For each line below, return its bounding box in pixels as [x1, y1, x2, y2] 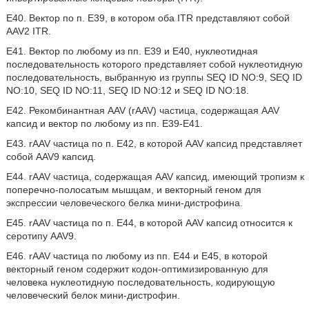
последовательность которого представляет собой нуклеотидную [6, 59, 303, 70]
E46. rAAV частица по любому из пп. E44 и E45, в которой [6, 250, 268, 261]
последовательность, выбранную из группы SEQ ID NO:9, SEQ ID [6, 72, 302, 83]
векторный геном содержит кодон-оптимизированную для [6, 263, 268, 275]
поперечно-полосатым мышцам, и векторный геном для [6, 184, 261, 195]
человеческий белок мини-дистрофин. [6, 290, 180, 301]
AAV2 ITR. [6, 26, 51, 37]
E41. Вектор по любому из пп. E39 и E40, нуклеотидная [6, 46, 258, 57]
